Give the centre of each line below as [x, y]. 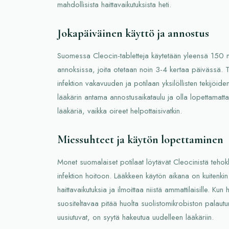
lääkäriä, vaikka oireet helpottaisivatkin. [120, 111]
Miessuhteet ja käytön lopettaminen [140, 139]
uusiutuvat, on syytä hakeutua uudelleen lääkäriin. [135, 217]
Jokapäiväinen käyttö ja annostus [133, 33]
